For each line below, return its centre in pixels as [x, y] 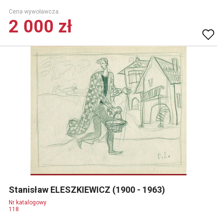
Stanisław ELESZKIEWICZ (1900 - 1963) [88, 190]
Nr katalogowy [28, 202]
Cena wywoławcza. [34, 12]
